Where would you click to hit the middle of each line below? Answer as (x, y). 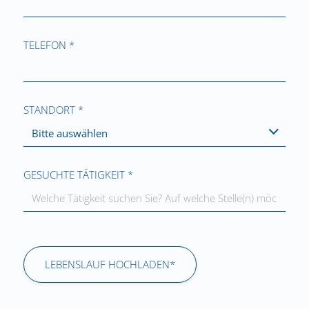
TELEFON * (49, 44)
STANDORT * (53, 109)
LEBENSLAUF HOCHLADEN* (110, 264)
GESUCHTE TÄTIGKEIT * (78, 174)
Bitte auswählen (70, 133)
